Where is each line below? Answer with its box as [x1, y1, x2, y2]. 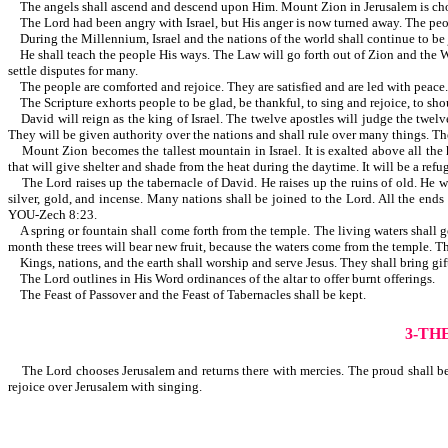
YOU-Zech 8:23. [8, 207, 97, 223]
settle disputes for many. [8, 63, 186, 79]
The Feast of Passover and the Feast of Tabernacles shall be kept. [8, 287, 366, 303]
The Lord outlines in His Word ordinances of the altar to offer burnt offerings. [8, 271, 435, 287]
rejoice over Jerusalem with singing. [8, 378, 229, 394]
